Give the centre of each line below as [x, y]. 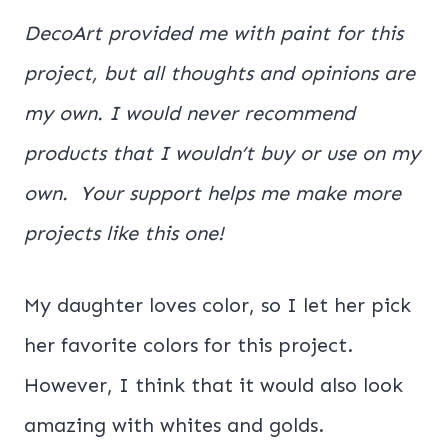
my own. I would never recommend [189, 112]
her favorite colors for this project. [188, 344]
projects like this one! [124, 232]
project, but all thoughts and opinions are [219, 72]
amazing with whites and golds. [177, 424]
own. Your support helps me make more [212, 192]
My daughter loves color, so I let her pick [217, 304]
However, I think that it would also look [213, 384]
